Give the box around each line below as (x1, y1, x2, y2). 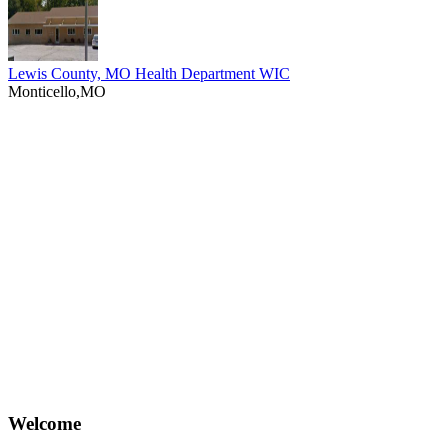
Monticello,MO (8, 82, 106, 100)
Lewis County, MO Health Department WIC (8, 64, 290, 82)
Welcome (8, 413, 81, 435)
